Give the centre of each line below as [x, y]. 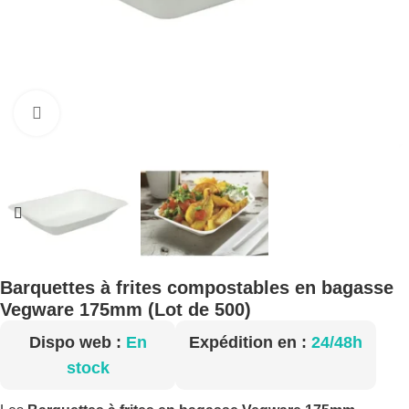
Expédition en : [250, 343]
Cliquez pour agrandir [127, 113]
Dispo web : [77, 343]
